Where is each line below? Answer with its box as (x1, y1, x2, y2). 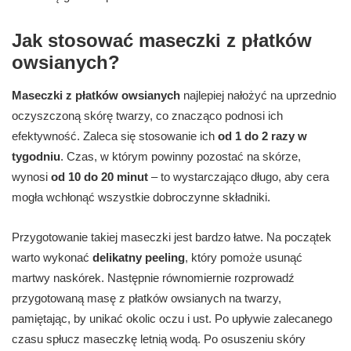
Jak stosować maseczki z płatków (12, 30, 312, 52)
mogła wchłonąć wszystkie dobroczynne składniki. (12, 190, 270, 204)
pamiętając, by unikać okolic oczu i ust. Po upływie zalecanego (12, 312, 332, 326)
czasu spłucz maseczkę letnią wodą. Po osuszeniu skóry (12, 332, 306, 346)
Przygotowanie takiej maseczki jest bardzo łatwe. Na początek (12, 230, 331, 244)
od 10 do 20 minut (51, 170, 148, 184)
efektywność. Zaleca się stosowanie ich (12, 129, 218, 143)
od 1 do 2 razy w (218, 129, 307, 143)
